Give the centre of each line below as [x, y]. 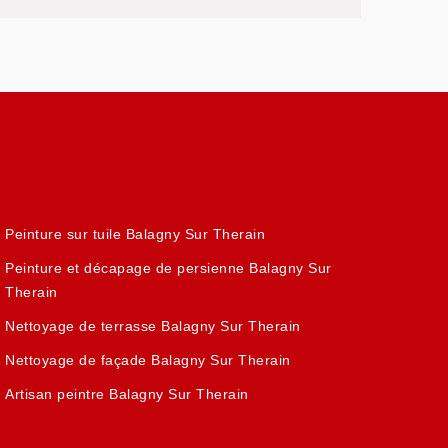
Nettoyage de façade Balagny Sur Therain [148, 360]
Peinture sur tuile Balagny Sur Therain [135, 234]
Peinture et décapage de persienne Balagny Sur [168, 268]
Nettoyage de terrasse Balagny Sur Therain [153, 326]
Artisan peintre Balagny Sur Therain [127, 394]
